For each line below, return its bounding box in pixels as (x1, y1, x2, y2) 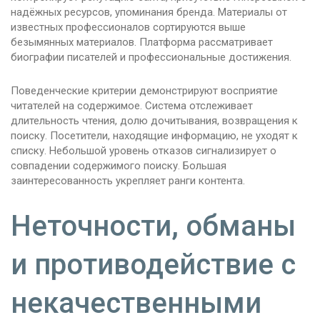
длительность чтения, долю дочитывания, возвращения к (11, 114, 298, 128)
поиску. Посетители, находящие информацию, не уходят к (11, 129, 298, 143)
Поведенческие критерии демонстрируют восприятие (11, 84, 278, 98)
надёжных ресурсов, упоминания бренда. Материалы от (11, 6, 287, 19)
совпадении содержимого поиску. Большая (11, 159, 226, 173)
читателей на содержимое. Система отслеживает (11, 99, 253, 113)
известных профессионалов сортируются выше (11, 21, 246, 34)
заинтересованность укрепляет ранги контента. (11, 174, 245, 188)
